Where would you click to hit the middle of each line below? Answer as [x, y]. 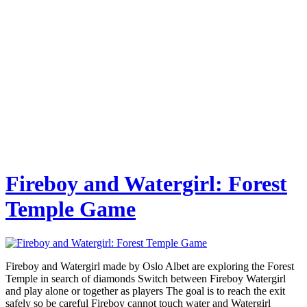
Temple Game [71, 209]
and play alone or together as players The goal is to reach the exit [145, 291]
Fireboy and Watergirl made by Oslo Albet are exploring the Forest [150, 266]
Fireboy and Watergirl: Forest [146, 184]
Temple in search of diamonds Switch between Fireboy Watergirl [146, 278]
